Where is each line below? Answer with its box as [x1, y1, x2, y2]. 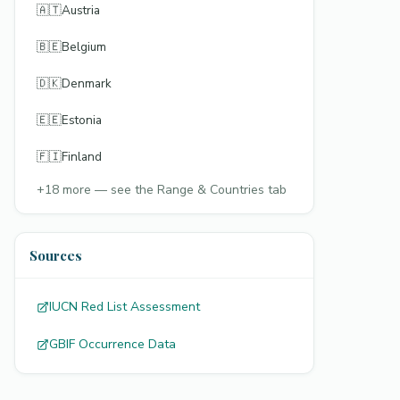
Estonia [62, 112, 102, 129]
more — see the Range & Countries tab [59, 181, 287, 198]
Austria [62, 2, 100, 19]
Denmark [62, 75, 112, 92]
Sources [29, 246, 82, 264]
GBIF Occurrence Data [49, 336, 176, 353]
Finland [62, 148, 102, 165]
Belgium [62, 38, 106, 55]
